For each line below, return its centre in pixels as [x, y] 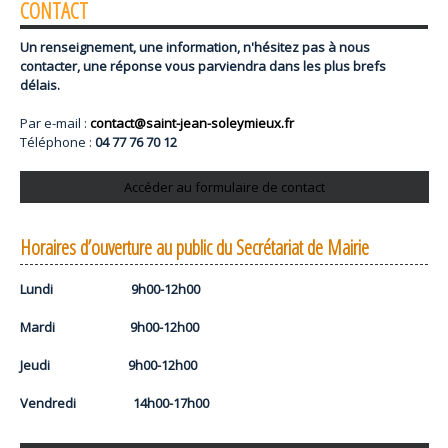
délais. [40, 85]
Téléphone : [57, 142]
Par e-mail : [55, 123]
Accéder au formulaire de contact [224, 186]
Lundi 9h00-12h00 [110, 289]
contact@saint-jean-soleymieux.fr [192, 123]
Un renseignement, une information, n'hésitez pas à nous [195, 47]
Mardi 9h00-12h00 [109, 327]
